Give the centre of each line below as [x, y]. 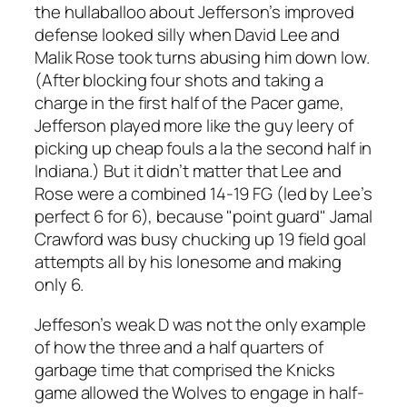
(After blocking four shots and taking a [179, 80]
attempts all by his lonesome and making [189, 262]
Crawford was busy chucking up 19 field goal [200, 239]
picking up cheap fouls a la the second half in [203, 149]
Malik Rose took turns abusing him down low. [202, 58]
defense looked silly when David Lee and [188, 35]
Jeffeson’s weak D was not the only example [200, 324]
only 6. [60, 285]
